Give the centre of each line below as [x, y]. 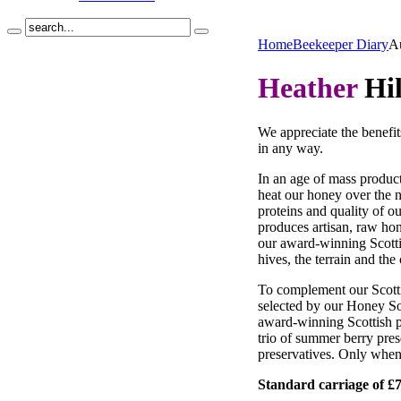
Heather [307, 88]
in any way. [290, 148]
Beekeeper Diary [341, 44]
